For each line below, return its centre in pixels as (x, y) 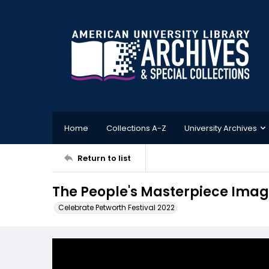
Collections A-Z (136, 128)
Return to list (104, 158)
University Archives (221, 128)
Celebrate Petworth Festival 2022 (116, 207)
